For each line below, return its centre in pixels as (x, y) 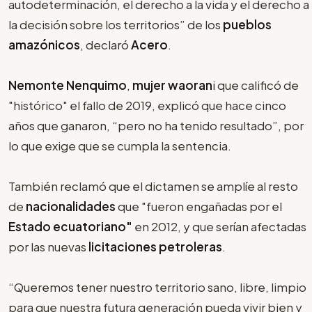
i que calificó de (256, 85)
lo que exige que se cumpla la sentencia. (120, 146)
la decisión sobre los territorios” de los (116, 25)
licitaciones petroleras (155, 247)
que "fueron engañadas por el (199, 206)
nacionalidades (71, 206)
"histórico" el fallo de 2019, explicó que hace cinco (147, 106)
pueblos (247, 25)
